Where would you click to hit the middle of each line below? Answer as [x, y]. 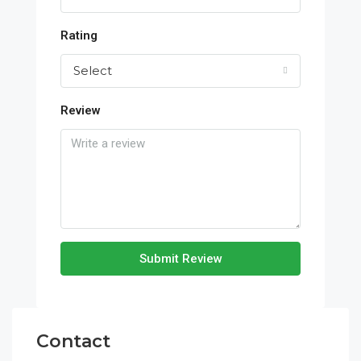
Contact [73, 341]
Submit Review [180, 259]
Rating [79, 35]
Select [93, 71]
